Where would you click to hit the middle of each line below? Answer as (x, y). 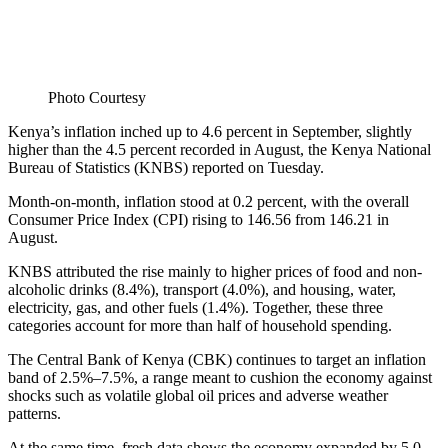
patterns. (34, 413)
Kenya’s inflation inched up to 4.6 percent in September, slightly (210, 131)
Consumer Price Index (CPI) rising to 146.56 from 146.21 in (198, 219)
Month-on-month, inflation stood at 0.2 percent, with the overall (208, 201)
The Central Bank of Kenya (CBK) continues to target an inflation (217, 359)
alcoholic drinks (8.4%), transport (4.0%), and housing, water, (202, 289)
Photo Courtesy (97, 97)
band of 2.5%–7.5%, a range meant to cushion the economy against (220, 377)
